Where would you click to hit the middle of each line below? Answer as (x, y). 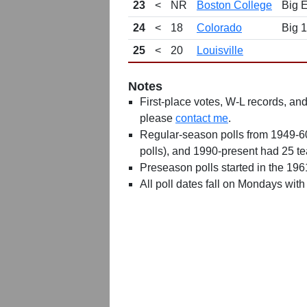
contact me (202, 118)
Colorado (219, 28)
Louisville (220, 50)
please (158, 118)
